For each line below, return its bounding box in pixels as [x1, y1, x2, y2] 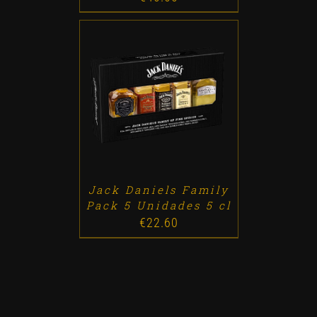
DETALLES [178, 96, 220, 107]
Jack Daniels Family [88, 182, 229, 197]
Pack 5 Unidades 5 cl [86, 197, 231, 212]
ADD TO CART [97, 96, 154, 107]
